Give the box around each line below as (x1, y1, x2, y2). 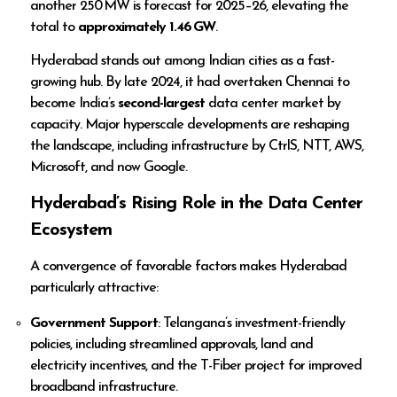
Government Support (30, 316, 159, 331)
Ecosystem (30, 221, 113, 239)
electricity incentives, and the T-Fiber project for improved (30, 359, 362, 374)
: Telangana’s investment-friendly (158, 316, 346, 331)
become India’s (30, 96, 119, 111)
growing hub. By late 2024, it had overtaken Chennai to (30, 74, 350, 90)
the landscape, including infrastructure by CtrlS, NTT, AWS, (30, 138, 364, 153)
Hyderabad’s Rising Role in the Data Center (30, 194, 363, 213)
